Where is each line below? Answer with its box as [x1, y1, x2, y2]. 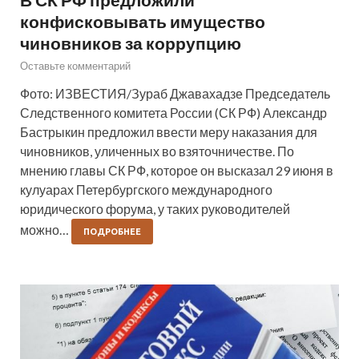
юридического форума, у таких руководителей [20, 201, 290, 217]
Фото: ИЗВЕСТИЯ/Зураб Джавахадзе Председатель [20, 86, 330, 102]
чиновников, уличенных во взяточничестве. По [20, 143, 294, 159]
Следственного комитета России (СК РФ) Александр [20, 105, 327, 121]
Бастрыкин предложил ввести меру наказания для [20, 124, 317, 140]
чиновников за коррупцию [20, 33, 241, 54]
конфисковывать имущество [20, 11, 265, 32]
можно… [20, 222, 71, 238]
